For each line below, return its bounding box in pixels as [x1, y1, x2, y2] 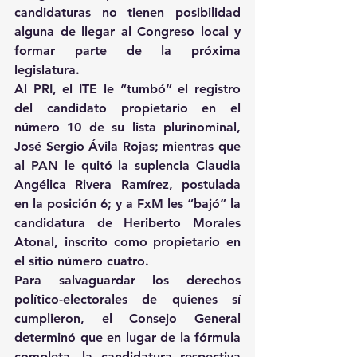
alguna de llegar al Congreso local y [14, 24, 241, 40]
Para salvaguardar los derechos [14, 273, 241, 288]
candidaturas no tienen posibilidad [14, 5, 241, 21]
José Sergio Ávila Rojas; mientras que [14, 139, 241, 155]
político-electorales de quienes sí [14, 292, 241, 308]
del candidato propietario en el [14, 100, 241, 116]
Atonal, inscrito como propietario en [14, 234, 241, 250]
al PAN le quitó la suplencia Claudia [14, 158, 241, 174]
